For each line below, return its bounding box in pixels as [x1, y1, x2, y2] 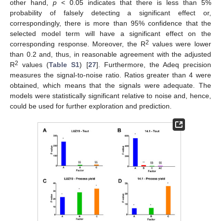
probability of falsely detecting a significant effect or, [10, 8, 211, 17]
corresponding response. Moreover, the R [10, 39, 146, 48]
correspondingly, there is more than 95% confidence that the [10, 19, 211, 27]
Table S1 [49, 60, 80, 69]
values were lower [148, 39, 212, 48]
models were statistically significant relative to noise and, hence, [10, 91, 211, 100]
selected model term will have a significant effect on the [10, 29, 211, 37]
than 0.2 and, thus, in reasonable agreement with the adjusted [10, 50, 211, 58]
